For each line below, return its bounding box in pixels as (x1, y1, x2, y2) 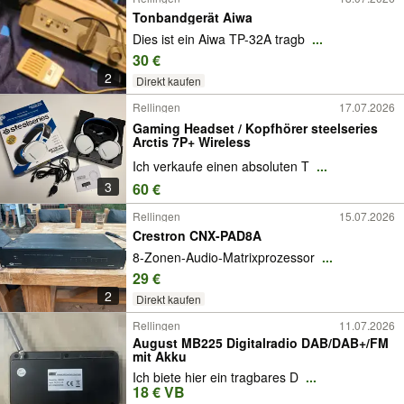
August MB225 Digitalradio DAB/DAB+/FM (133, 334, 389, 353)
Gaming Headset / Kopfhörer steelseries (133, 118, 378, 137)
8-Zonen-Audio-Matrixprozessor (133, 247, 318, 266)
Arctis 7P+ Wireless (133, 132, 251, 151)
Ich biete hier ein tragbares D (133, 367, 302, 386)
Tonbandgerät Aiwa (133, 7, 252, 26)
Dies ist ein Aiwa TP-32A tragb (133, 29, 308, 48)
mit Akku (133, 347, 187, 366)
